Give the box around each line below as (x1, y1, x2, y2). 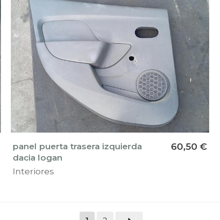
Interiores (12, 165, 54, 176)
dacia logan (12, 152, 62, 163)
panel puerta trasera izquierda (12, 140, 142, 151)
